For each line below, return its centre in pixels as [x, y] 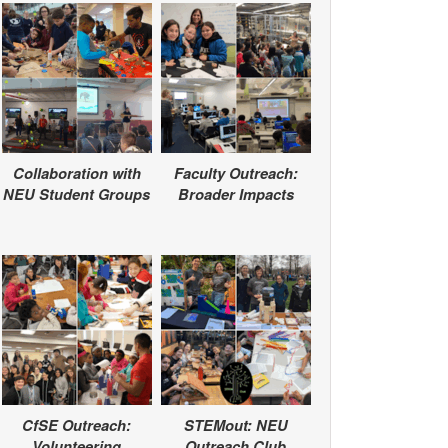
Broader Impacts [235, 195]
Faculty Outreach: [235, 174]
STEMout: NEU [235, 426]
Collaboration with [76, 174]
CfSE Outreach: [76, 426]
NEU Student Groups [76, 195]
